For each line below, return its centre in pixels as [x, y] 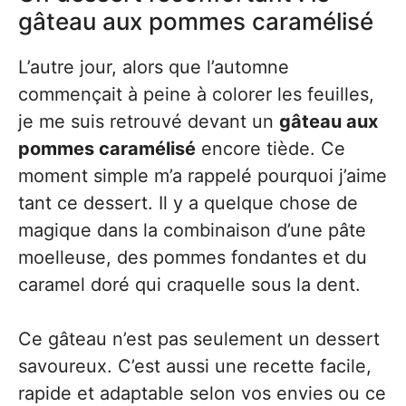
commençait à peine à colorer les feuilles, [196, 95]
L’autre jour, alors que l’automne [154, 68]
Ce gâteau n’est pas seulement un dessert [199, 339]
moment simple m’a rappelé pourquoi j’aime [203, 176]
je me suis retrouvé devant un [149, 122]
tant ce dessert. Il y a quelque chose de [188, 203]
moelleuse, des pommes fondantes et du [193, 258]
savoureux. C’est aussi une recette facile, [195, 367]
